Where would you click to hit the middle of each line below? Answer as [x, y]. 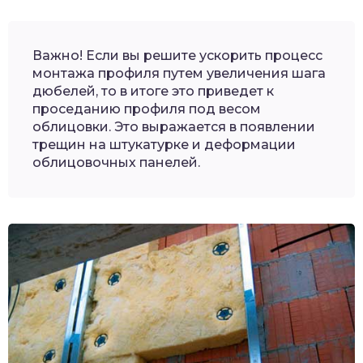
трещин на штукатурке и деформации [164, 145]
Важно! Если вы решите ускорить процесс [177, 56]
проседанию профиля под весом [147, 109]
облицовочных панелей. [116, 163]
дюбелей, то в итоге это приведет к [153, 92]
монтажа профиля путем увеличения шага [179, 74]
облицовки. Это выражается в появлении [174, 127]
